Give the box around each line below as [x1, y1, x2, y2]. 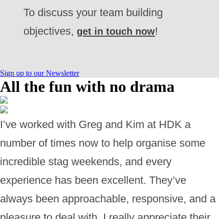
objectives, [23, 25, 77, 37]
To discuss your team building [23, 6, 163, 19]
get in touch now [77, 26, 155, 37]
